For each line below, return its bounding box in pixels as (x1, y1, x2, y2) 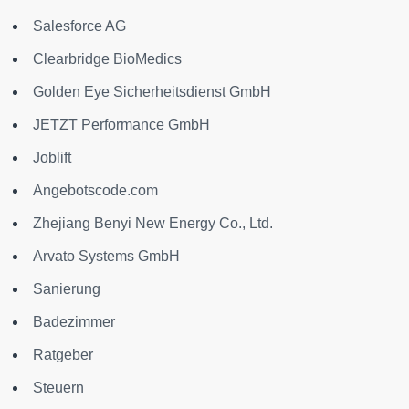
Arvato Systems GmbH (33, 247, 180, 264)
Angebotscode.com (33, 182, 158, 198)
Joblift (33, 149, 71, 165)
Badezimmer (33, 313, 115, 330)
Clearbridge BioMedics (33, 50, 182, 67)
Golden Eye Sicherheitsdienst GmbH (33, 83, 271, 100)
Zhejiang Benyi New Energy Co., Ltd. (33, 215, 273, 231)
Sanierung (33, 280, 100, 297)
